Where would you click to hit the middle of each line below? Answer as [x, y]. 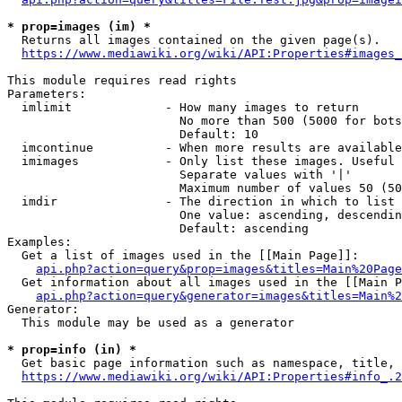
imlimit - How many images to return [183, 107]
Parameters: [47, 94]
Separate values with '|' [179, 175]
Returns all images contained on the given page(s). [194, 40]
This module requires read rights [122, 80]
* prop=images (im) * [79, 26]
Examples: [39, 242]
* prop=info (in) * [72, 350]
